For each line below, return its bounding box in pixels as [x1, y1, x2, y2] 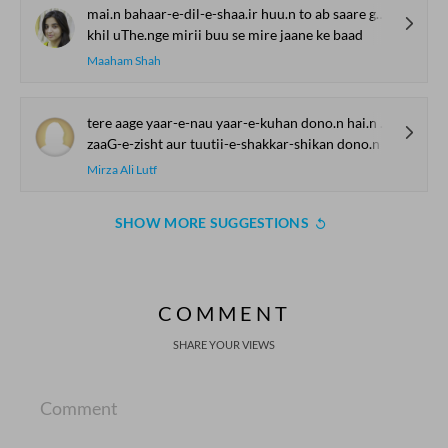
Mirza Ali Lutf [87, 162, 157, 177]
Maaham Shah [87, 53, 161, 68]
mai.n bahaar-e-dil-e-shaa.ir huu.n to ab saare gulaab [87, 5, 376, 22]
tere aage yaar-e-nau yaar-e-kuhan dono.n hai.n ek [87, 114, 380, 131]
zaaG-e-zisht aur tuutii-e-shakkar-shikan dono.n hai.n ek [87, 135, 383, 152]
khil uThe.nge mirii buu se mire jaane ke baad [87, 26, 363, 43]
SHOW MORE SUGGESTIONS [114, 214, 309, 231]
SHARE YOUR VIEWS [173, 338, 275, 351]
